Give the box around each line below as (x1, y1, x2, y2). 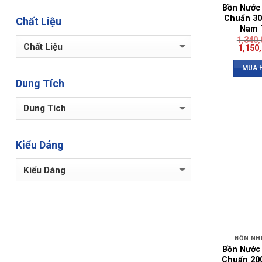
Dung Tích (16, 77, 64, 89)
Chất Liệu (16, 15, 61, 28)
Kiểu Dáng (16, 139, 64, 151)
